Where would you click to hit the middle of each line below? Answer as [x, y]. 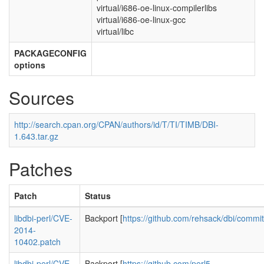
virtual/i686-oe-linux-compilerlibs [157, 8]
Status [98, 196]
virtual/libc [115, 31]
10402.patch [37, 242]
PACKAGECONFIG [50, 53]
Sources [42, 98]
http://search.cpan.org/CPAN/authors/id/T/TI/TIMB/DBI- [116, 124]
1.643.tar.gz [36, 136]
